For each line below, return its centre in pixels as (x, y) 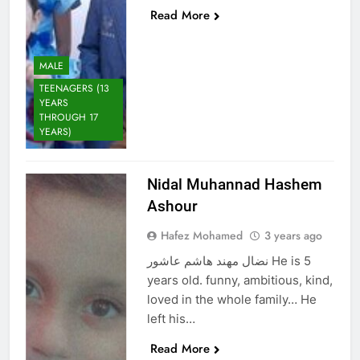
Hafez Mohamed (201, 235)
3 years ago (293, 235)
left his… (171, 318)
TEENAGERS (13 (74, 88)
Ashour (172, 206)
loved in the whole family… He (231, 299)
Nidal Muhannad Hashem (234, 184)
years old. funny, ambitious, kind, (239, 280)
